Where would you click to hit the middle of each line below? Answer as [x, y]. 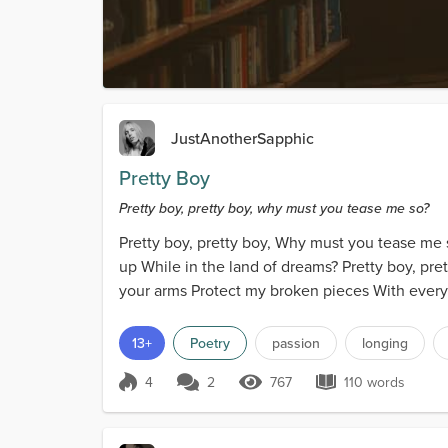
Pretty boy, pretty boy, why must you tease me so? [274, 208]
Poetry [210, 343]
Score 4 [161, 392]
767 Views [299, 392]
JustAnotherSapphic [242, 138]
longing [385, 343]
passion [296, 343]
